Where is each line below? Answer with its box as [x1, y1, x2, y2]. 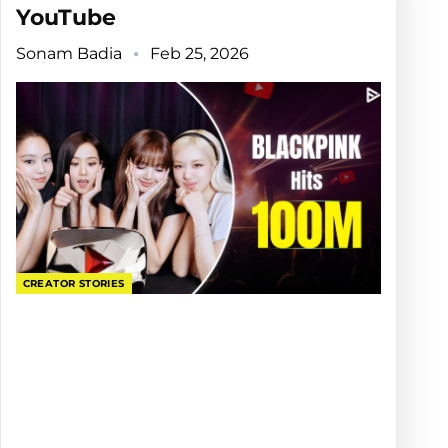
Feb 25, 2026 [149, 44, 249, 64]
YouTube [15, 4, 116, 32]
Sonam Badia [15, 44, 126, 64]
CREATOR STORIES [22, 277, 125, 291]
